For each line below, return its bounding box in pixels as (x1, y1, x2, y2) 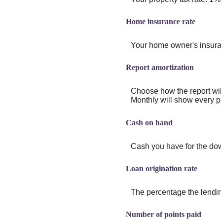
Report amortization (125, 63, 194, 72)
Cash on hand (125, 118, 173, 127)
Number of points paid (125, 210, 201, 219)
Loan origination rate (125, 164, 197, 173)
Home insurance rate (125, 17, 195, 26)
